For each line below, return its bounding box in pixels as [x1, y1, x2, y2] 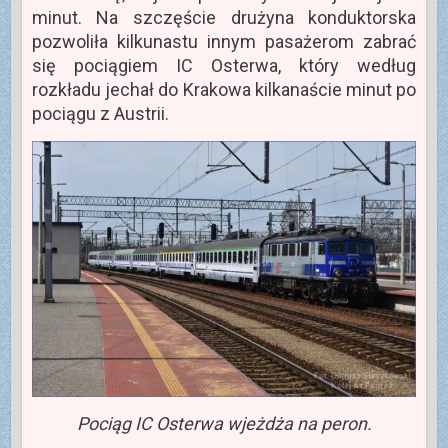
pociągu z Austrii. [31, 102, 169, 124]
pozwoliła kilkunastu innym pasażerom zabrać [31, 30, 417, 52]
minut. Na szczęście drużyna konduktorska [31, 6, 417, 28]
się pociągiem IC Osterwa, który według [31, 54, 417, 76]
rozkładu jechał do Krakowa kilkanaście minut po [31, 78, 417, 100]
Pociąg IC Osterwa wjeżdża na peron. [76, 412, 372, 434]
